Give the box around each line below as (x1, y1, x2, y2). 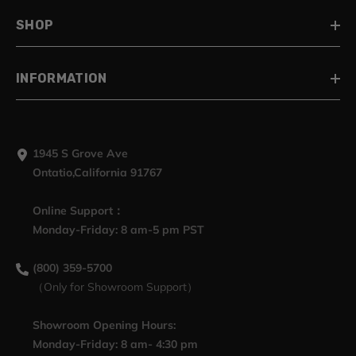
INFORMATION (16, 71, 107, 87)
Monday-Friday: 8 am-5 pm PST (32, 222, 204, 238)
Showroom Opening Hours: (33, 318, 176, 333)
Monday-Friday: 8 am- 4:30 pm (33, 337, 199, 352)
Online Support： (32, 203, 124, 219)
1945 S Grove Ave (32, 146, 128, 161)
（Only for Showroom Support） (33, 280, 199, 295)
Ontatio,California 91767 (32, 165, 162, 180)
